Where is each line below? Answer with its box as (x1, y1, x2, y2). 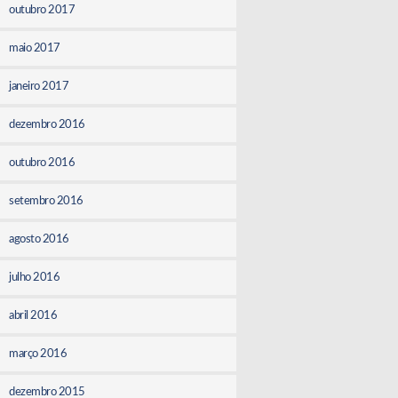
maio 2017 (9, 42, 60, 54)
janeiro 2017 (9, 80, 69, 92)
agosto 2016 (9, 233, 69, 245)
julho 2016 (9, 271, 60, 283)
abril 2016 (9, 309, 58, 322)
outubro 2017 (9, 4, 76, 16)
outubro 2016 (9, 156, 76, 169)
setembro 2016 (9, 195, 84, 207)
